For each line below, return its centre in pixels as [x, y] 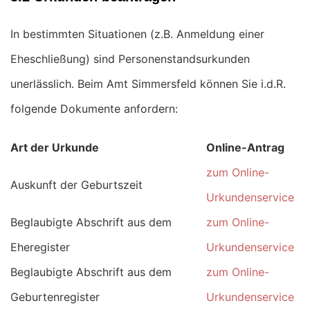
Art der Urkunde [55, 147]
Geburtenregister [55, 297]
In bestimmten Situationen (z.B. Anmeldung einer [137, 34]
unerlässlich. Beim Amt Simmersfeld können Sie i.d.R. [148, 84]
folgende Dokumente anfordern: [94, 109]
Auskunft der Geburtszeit [76, 185]
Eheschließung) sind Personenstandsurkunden [130, 59]
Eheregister [40, 247]
